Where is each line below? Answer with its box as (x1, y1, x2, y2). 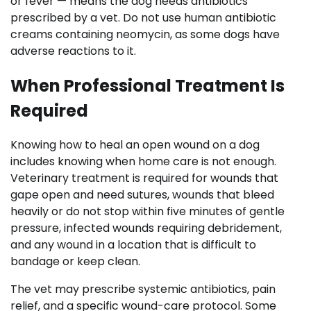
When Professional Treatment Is (10, 74, 285, 97)
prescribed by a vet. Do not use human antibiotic (10, 9, 276, 26)
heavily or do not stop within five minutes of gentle (10, 203, 285, 220)
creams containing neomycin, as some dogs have (10, 26, 280, 42)
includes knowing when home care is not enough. (10, 153, 276, 170)
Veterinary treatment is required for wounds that (10, 170, 278, 187)
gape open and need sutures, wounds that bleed (10, 187, 274, 203)
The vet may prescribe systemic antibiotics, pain (10, 281, 276, 298)
